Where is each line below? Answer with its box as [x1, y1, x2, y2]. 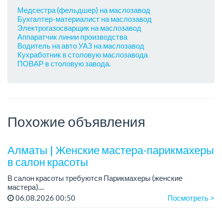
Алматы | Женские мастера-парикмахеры [7, 143, 214, 157]
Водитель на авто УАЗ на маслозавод [17, 41, 144, 51]
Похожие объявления [7, 112, 145, 130]
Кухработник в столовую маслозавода [17, 50, 148, 59]
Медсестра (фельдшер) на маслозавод [17, 5, 150, 15]
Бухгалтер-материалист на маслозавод [17, 14, 152, 24]
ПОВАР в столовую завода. [17, 59, 111, 68]
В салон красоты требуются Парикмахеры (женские [7, 173, 182, 182]
